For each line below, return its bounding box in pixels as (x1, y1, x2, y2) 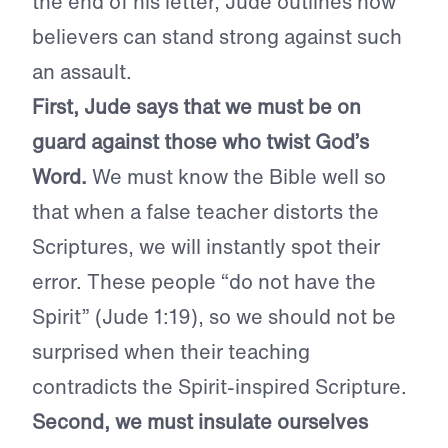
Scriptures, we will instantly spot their (32, 232, 380, 262)
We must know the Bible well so (87, 162, 386, 192)
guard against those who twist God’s (32, 127, 369, 157)
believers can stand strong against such (32, 22, 402, 52)
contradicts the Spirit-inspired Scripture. (32, 372, 407, 402)
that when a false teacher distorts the (32, 197, 379, 227)
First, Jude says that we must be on (32, 92, 361, 122)
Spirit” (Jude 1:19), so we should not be (32, 302, 396, 332)
